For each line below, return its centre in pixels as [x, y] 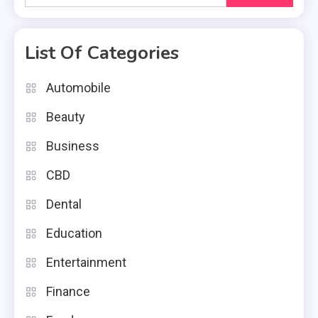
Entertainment [86, 263]
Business [73, 146]
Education [74, 234]
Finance [68, 292]
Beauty [66, 117]
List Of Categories [102, 53]
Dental [64, 204]
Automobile [78, 88]
